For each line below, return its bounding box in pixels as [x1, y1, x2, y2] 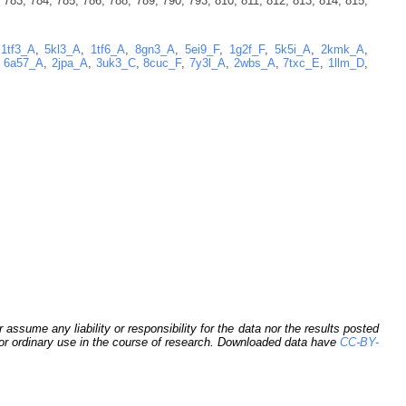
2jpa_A [51, 55, 88, 70]
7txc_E [283, 55, 321, 70]
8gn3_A [135, 42, 176, 56]
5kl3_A [44, 42, 82, 56]
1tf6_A [91, 42, 126, 56]
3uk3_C [95, 55, 136, 70]
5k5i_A [275, 42, 312, 56]
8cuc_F [143, 55, 182, 70]
